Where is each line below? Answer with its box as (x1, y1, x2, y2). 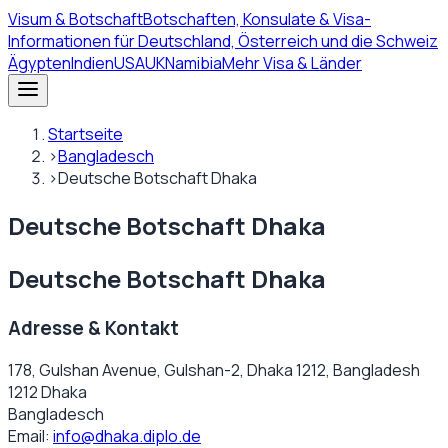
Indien (71, 52, 114, 74)
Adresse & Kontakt (8, 314, 179, 341)
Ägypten (8, 52, 71, 74)
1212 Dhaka (8, 381, 87, 404)
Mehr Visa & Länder (222, 52, 362, 74)
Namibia (165, 52, 222, 74)
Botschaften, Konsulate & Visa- (143, 8, 371, 30)
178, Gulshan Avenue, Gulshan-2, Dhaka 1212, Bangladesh (8, 359, 420, 382)
